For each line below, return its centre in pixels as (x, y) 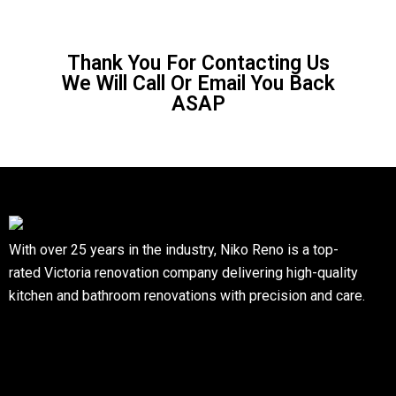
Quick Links (49, 333)
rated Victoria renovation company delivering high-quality (183, 272)
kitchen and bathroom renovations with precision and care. (187, 295)
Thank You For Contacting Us (198, 63)
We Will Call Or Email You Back (198, 84)
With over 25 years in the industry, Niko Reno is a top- (174, 249)
